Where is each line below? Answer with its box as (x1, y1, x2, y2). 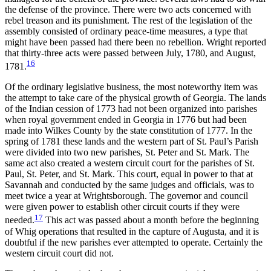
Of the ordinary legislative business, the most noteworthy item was (5, 82, 258, 93)
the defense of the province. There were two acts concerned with (5, 4, 251, 15)
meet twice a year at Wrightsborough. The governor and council (5, 191, 248, 201)
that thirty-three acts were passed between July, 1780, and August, (5, 48, 256, 59)
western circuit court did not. (5, 247, 114, 258)
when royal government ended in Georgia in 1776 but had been (5, 114, 247, 125)
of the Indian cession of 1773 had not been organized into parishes (5, 103, 257, 114)
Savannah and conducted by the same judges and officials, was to (5, 180, 254, 191)
